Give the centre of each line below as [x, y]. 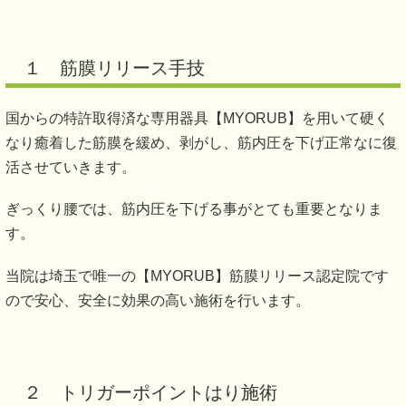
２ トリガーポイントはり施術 [150, 392]
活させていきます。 [71, 168]
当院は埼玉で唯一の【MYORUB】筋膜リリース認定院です [197, 275]
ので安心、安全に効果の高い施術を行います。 [158, 300]
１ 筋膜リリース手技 [114, 68]
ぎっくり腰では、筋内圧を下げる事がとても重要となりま [194, 209]
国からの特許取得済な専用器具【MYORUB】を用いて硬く [197, 119]
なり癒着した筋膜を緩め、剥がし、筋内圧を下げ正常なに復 [201, 143]
